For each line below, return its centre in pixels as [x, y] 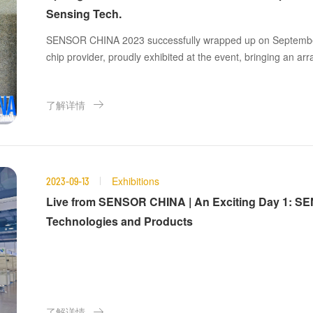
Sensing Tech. [84, 14]
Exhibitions [136, 181]
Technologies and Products [120, 221]
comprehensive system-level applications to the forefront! [173, 74]
